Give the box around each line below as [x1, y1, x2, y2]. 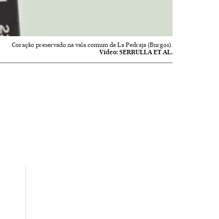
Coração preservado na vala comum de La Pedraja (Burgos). [12, 41, 173, 48]
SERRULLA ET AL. [119, 48, 173, 56]
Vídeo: [99, 48, 118, 56]
